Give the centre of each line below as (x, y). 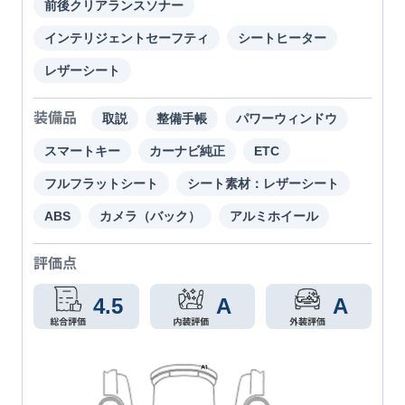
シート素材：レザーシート (263, 183)
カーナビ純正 (187, 151)
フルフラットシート (101, 183)
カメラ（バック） (150, 216)
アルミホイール (274, 216)
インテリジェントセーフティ (127, 38)
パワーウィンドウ (287, 118)
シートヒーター (282, 38)
